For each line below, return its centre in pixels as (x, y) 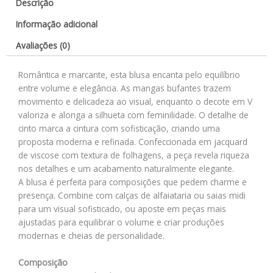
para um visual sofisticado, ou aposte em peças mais (122, 208)
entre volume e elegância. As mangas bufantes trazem (125, 88)
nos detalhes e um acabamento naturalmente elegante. (126, 168)
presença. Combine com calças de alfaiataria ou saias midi (132, 195)
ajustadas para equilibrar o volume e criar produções (121, 222)
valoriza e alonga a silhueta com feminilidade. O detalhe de (133, 115)
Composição (43, 262)
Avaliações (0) (43, 45)
